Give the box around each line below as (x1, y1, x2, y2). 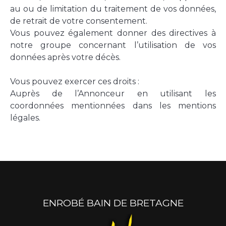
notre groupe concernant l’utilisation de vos (10, 40, 216, 50)
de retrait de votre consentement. (10, 16, 147, 26)
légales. (10, 112, 40, 123)
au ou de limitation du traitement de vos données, (10, 4, 216, 14)
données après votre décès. (10, 52, 121, 62)
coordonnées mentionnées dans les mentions (10, 100, 216, 110)
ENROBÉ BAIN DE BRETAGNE (42, 197, 184, 209)
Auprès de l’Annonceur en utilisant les (10, 88, 216, 98)
